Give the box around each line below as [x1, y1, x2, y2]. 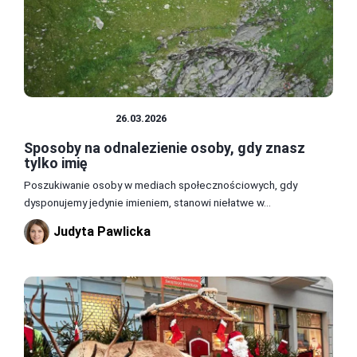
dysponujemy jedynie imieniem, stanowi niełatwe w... [24, 196, 271, 210]
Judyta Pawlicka [53, 223, 151, 239]
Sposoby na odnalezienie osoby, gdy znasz [24, 139, 305, 157]
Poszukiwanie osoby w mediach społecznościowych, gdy [24, 178, 297, 192]
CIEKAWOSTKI [32, 112, 108, 125]
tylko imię [24, 155, 88, 172]
